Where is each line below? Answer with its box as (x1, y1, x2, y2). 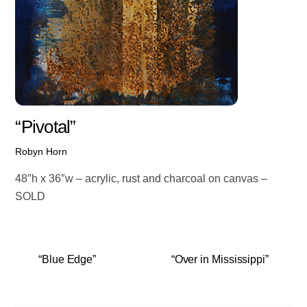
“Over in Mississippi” (171, 254, 269, 266)
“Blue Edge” (38, 254, 97, 266)
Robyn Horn (15, 146, 68, 158)
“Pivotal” (15, 116, 76, 136)
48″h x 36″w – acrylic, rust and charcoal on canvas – (15, 172, 268, 184)
